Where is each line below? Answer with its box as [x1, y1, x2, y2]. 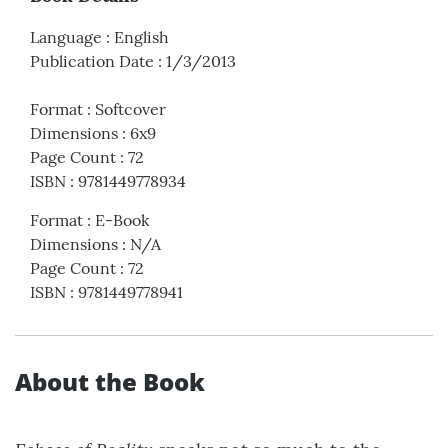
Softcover [95, 99, 166, 120]
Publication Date [30, 51, 154, 72]
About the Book [15, 365, 205, 399]
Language [30, 27, 102, 48]
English [114, 27, 169, 48]
